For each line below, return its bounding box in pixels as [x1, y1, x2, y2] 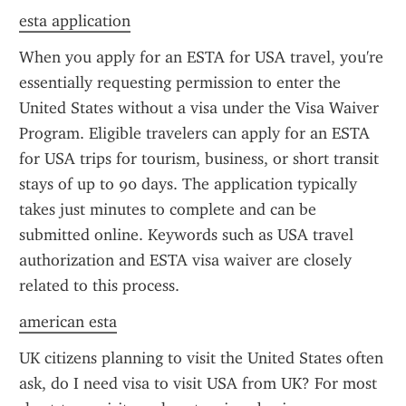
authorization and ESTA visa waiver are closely [19, 250, 352, 270]
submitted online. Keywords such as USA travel [19, 225, 353, 245]
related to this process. [19, 275, 179, 295]
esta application [19, 11, 130, 31]
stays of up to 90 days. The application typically [19, 174, 357, 194]
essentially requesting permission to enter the [19, 72, 341, 92]
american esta [19, 312, 117, 332]
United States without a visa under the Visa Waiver [19, 98, 379, 118]
